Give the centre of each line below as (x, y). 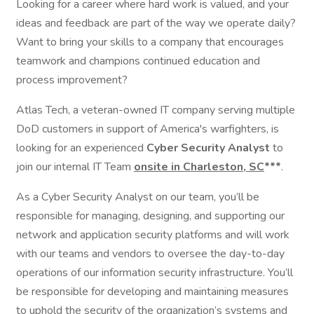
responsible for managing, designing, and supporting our (150, 216)
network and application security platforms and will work (153, 235)
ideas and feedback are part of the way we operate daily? (156, 23)
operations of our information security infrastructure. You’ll (155, 273)
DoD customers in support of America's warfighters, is (148, 129)
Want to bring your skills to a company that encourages (150, 42)
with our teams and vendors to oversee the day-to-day (150, 254)
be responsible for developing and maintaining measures (152, 292)
